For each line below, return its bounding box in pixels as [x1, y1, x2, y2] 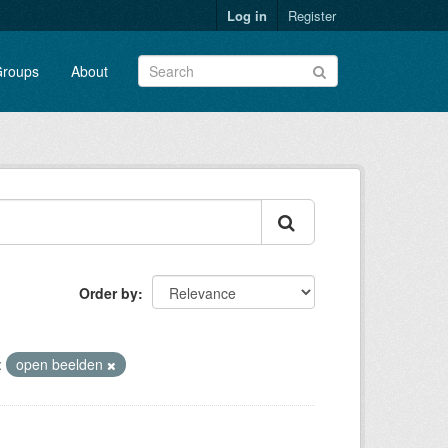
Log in [227, 6, 267, 25]
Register [288, 6, 336, 25]
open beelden [16, 354, 107, 374]
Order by [79, 283, 138, 303]
